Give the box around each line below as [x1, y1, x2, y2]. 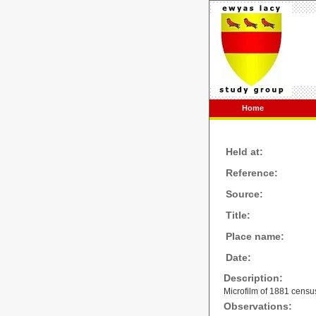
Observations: [224, 300, 292, 312]
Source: [226, 188, 263, 200]
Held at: [226, 146, 263, 157]
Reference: [226, 167, 278, 178]
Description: [224, 272, 283, 284]
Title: [226, 209, 250, 221]
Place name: [226, 231, 284, 242]
